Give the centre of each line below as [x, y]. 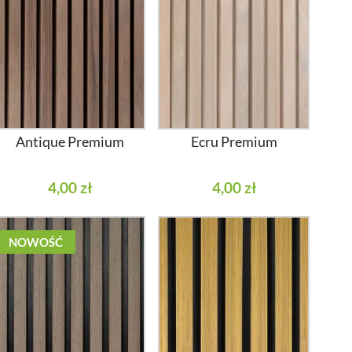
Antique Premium [70, 141]
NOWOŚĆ [35, 242]
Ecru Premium [234, 141]
